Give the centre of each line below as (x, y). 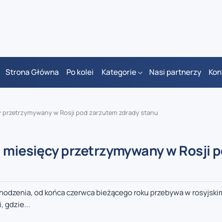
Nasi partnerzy (175, 72)
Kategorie (119, 72)
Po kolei (80, 72)
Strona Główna (32, 72)
